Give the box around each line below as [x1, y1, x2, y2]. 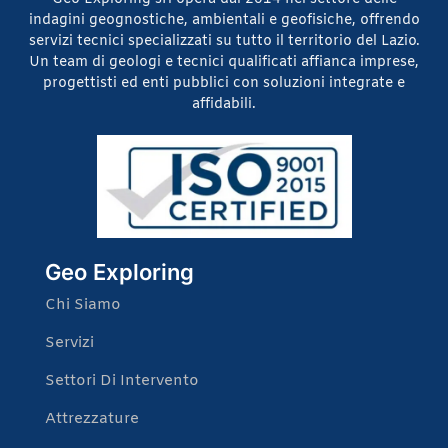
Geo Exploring [45, 258, 194, 285]
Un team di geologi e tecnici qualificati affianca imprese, [29, 53, 419, 73]
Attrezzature [45, 408, 139, 429]
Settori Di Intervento [45, 370, 199, 391]
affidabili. [192, 95, 256, 115]
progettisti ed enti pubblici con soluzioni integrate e [43, 74, 405, 94]
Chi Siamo [45, 294, 121, 315]
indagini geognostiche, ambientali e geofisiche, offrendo [28, 11, 420, 31]
